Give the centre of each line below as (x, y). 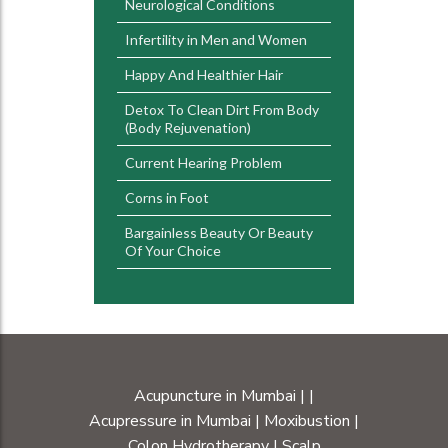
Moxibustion (307, 421)
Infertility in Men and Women (216, 39)
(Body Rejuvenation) (188, 127)
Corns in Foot (167, 197)
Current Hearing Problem (203, 162)
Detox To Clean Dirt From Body (222, 109)
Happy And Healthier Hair (204, 74)
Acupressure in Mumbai (170, 421)
